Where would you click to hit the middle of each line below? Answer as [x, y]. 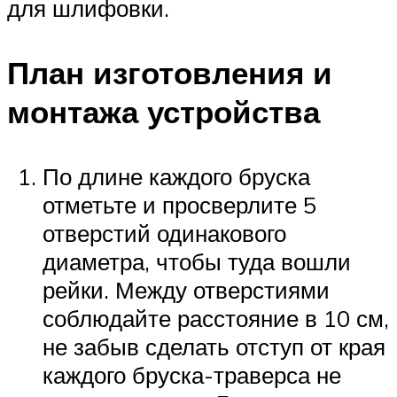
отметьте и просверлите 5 [179, 205]
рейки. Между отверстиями [186, 290]
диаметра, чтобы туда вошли [197, 261]
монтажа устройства [163, 111]
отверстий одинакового [164, 233]
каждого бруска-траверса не [192, 375]
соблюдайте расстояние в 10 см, [216, 318]
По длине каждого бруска [176, 176]
